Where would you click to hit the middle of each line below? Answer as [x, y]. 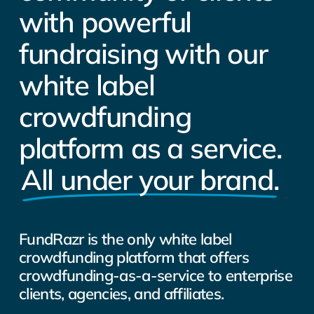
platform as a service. [150, 148]
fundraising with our [143, 54]
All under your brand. [150, 180]
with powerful [105, 22]
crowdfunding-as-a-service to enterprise [156, 276]
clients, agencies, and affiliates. [121, 294]
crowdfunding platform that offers [134, 258]
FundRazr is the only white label [125, 239]
